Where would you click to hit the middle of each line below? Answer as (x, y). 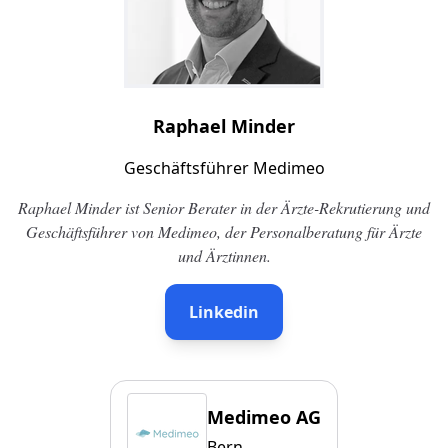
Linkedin (224, 312)
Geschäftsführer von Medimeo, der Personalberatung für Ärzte (224, 231)
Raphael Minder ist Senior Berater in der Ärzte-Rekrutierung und (224, 207)
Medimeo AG (264, 417)
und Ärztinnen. (224, 255)
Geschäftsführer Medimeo (224, 168)
